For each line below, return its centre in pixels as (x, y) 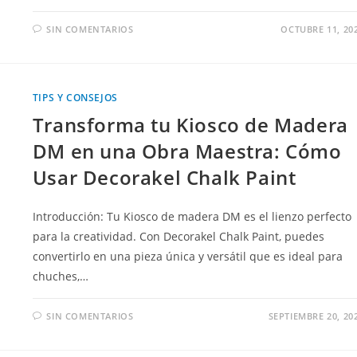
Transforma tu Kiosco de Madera (190, 124)
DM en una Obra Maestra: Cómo (187, 151)
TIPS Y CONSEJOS (75, 97)
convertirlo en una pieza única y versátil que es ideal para (187, 256)
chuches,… (60, 276)
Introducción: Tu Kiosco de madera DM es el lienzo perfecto (192, 216)
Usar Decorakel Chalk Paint (164, 177)
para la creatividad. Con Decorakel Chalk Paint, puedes (178, 236)
